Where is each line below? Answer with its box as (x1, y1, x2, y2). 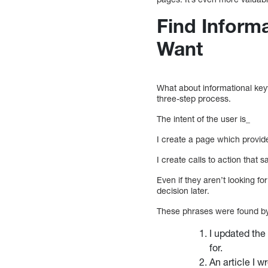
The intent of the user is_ (157, 114, 251, 124)
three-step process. (157, 93, 232, 104)
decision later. (157, 185, 210, 196)
